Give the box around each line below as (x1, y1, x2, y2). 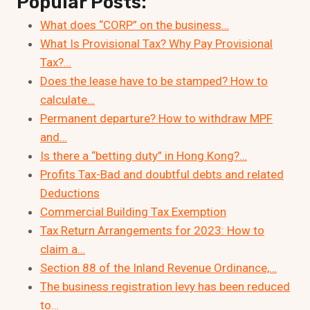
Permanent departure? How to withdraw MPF (40, 111, 273, 125)
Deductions (40, 185, 100, 200)
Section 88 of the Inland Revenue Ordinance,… (40, 260, 277, 275)
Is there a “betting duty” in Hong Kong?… (40, 148, 247, 163)
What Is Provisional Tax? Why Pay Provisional (40, 36, 273, 51)
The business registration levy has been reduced (40, 279, 290, 293)
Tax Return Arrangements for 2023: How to (40, 223, 264, 237)
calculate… (40, 92, 95, 107)
